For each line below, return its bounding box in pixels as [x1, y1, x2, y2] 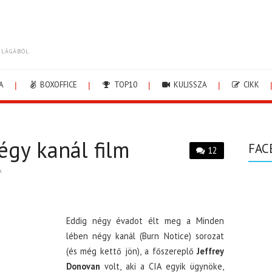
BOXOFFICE [38, 80, 78, 90]
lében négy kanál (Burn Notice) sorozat [66, 230, 225, 242]
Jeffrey [197, 245, 225, 257]
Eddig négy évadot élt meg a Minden [66, 215, 225, 226]
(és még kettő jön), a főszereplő [66, 245, 197, 257]
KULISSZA [171, 80, 207, 90]
